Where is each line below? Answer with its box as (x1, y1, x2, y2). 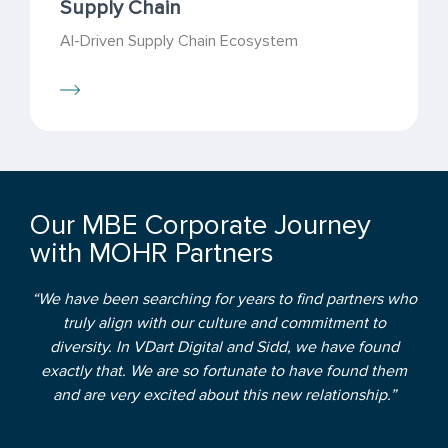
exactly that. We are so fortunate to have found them (41, 361, 407, 381)
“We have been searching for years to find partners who (31, 289, 417, 309)
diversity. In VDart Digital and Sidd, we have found (49, 337, 399, 357)
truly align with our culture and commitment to (62, 313, 386, 333)
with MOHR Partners (30, 236, 274, 270)
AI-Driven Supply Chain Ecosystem (60, 31, 298, 51)
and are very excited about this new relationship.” (52, 385, 396, 405)
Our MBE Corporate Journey (30, 208, 371, 242)
